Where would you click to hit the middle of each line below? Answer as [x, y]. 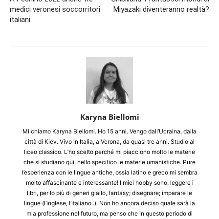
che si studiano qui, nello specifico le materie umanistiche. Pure [109, 162]
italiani [20, 19]
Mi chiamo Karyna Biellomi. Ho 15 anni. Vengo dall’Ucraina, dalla [109, 131]
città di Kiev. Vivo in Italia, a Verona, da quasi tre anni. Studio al [109, 141]
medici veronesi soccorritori [55, 9]
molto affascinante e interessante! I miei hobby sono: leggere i [109, 182]
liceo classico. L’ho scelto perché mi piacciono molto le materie [109, 152]
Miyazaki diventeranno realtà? [161, 9]
